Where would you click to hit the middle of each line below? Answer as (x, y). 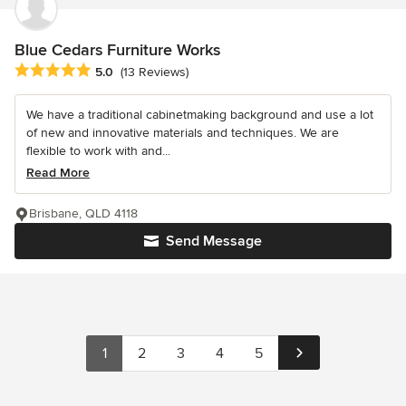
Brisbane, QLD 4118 (83, 214)
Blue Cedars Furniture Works (117, 49)
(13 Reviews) (155, 72)
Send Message (214, 242)
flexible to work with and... (98, 151)
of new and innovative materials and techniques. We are (183, 133)
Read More (58, 173)
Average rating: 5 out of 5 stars (111, 71)
